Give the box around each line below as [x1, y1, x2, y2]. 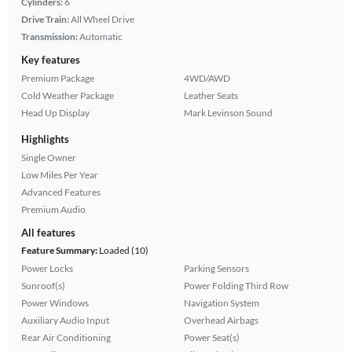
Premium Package [20, 71, 94, 84]
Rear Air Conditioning [20, 331, 111, 343]
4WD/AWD [184, 71, 230, 84]
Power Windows [20, 296, 89, 309]
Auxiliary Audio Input [20, 313, 109, 326]
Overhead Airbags [184, 313, 258, 326]
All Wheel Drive [70, 13, 134, 25]
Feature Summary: [20, 244, 97, 256]
